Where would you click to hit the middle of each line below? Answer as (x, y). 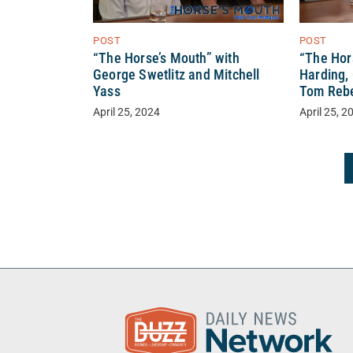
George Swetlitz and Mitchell (176, 74)
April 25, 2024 (126, 112)
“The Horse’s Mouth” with (166, 58)
